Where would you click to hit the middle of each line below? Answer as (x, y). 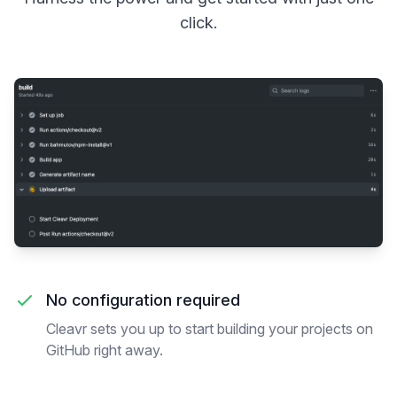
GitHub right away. (105, 350)
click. (198, 23)
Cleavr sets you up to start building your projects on (210, 329)
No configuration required (143, 300)
